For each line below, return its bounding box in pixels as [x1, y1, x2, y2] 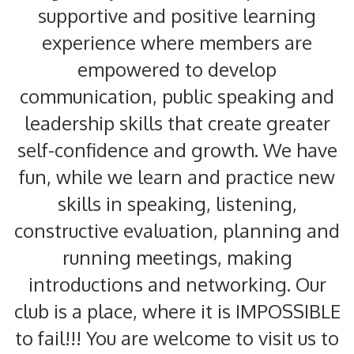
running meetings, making [62, 245, 292, 269]
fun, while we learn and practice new [19, 164, 335, 189]
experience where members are [42, 30, 312, 55]
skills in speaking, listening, [57, 191, 297, 216]
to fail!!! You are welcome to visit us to [15, 326, 339, 350]
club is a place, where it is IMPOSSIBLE [13, 299, 341, 323]
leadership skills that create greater [24, 111, 330, 135]
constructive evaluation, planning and [14, 218, 340, 243]
